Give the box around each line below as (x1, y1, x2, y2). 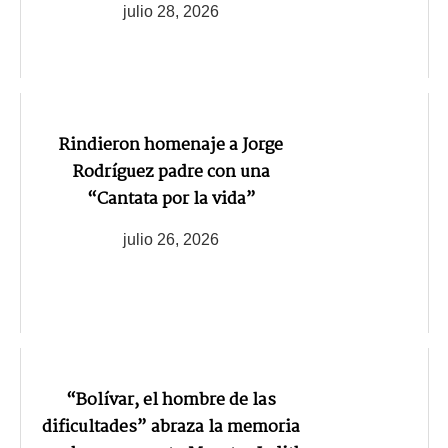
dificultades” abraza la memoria (42, 413, 300, 441)
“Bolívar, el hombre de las (66, 386, 276, 414)
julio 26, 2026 (123, 230, 219, 248)
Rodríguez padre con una (72, 158, 270, 186)
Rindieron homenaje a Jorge (59, 131, 283, 159)
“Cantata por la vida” (86, 185, 256, 213)
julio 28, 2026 (123, 2, 219, 20)
